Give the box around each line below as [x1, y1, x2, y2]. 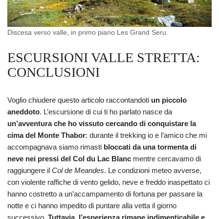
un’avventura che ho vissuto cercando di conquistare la [7, 119, 196, 128]
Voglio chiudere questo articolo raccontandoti [7, 96, 151, 105]
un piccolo [151, 96, 187, 105]
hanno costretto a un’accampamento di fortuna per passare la [7, 190, 202, 198]
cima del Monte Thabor [7, 131, 86, 140]
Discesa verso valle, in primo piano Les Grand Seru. [7, 29, 168, 37]
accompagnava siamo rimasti [7, 143, 104, 152]
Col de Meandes [52, 166, 104, 175]
